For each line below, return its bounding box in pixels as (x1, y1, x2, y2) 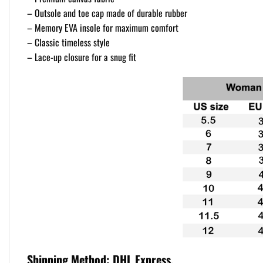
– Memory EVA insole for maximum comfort (27, 20, 178, 35)
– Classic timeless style (27, 35, 110, 49)
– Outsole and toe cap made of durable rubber (27, 5, 187, 20)
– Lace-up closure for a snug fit (27, 49, 136, 64)
